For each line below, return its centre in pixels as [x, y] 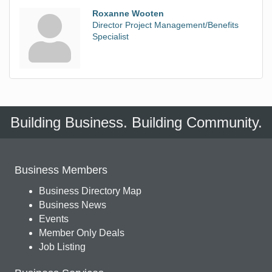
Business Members [61, 170]
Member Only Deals [82, 233]
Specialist [110, 37]
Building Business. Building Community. [136, 123]
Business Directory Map [90, 191]
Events [54, 219]
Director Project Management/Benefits [165, 25]
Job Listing [62, 247]
